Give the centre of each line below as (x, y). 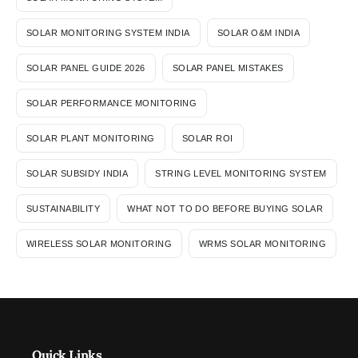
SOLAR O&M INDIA (259, 32)
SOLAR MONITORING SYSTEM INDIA (108, 32)
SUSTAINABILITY (64, 208)
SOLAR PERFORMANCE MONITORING (112, 103)
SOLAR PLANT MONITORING (91, 138)
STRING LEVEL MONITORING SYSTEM (241, 173)
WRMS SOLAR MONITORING (263, 243)
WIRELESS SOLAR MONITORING (99, 243)
